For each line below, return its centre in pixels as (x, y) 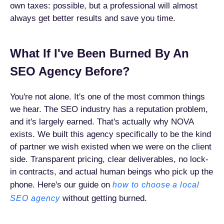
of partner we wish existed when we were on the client (111, 147)
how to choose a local (156, 185)
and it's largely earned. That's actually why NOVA (102, 122)
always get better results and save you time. (93, 18)
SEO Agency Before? (70, 71)
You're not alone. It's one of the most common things (107, 97)
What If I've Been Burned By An (99, 53)
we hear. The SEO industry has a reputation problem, (109, 109)
